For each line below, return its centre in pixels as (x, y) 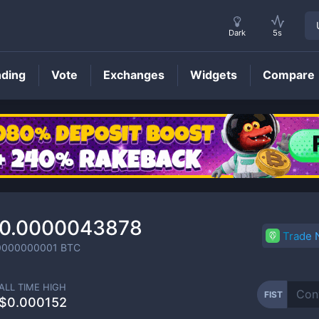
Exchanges (134, 75)
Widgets (214, 75)
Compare (289, 75)
